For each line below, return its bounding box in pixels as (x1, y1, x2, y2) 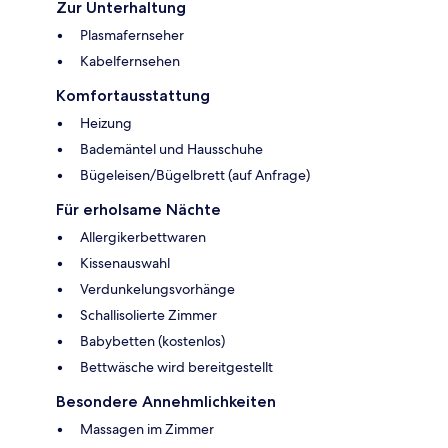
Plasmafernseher (80, 26, 184, 45)
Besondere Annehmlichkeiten (56, 392, 276, 412)
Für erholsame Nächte (56, 200, 221, 220)
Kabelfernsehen (80, 52, 180, 71)
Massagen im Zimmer (80, 420, 214, 439)
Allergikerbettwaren (80, 228, 206, 247)
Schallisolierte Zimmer (80, 306, 217, 325)
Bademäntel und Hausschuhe (80, 140, 263, 159)
